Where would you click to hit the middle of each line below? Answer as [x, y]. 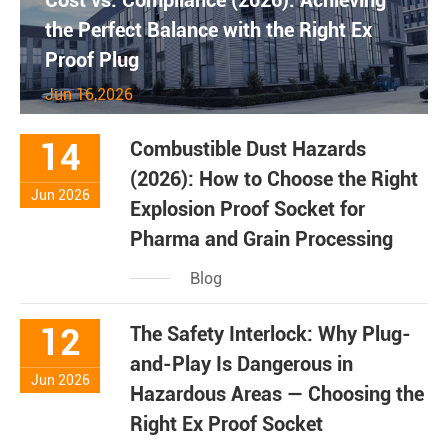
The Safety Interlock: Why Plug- [270, 334]
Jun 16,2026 [89, 95]
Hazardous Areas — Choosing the [277, 394]
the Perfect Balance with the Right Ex [208, 30]
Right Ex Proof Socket [226, 424]
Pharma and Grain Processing [261, 239]
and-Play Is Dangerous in [241, 364]
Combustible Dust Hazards [248, 149]
